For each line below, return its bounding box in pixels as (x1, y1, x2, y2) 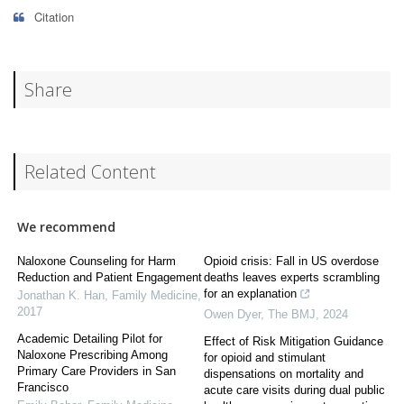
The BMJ (268, 308, 316, 322)
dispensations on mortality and (204, 367, 363, 381)
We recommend (17, 218, 115, 236)
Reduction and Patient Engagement (17, 271, 202, 285)
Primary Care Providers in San (17, 364, 176, 379)
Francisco (17, 381, 69, 395)
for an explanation (204, 287, 297, 301)
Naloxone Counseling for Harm (17, 254, 176, 269)
